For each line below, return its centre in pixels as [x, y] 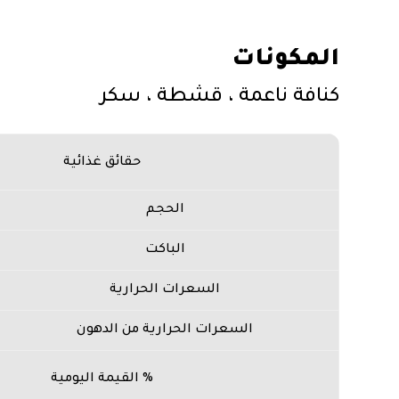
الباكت [165, 250]
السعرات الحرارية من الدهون [165, 330]
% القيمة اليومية [102, 379]
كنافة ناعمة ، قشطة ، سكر [219, 98]
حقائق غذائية [102, 163]
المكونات [285, 61]
